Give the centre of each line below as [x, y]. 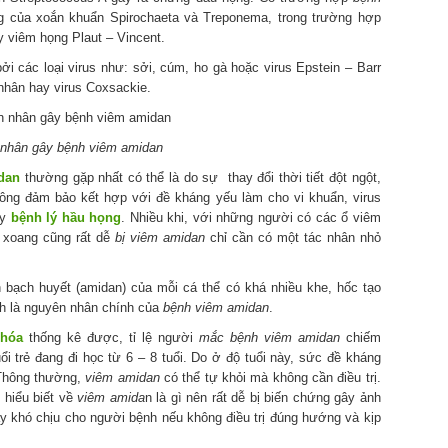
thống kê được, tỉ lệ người [110, 337]
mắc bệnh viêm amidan [269, 337]
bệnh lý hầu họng [66, 217]
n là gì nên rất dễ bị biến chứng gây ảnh [262, 397]
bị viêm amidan [159, 237]
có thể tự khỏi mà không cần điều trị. [270, 377]
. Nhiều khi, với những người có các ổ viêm [251, 217]
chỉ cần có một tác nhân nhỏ [292, 237]
